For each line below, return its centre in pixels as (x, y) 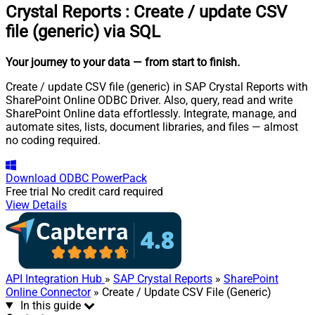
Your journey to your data (68, 62)
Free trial (27, 191)
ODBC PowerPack (103, 178)
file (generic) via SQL (83, 31)
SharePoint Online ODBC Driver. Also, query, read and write (149, 100)
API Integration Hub (55, 278)
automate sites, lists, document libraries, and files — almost (152, 127)
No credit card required (107, 191)
